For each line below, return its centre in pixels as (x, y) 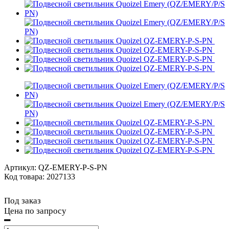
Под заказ (22, 200)
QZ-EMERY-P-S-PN (73, 167)
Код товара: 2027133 (40, 176)
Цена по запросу (35, 211)
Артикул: (21, 167)
